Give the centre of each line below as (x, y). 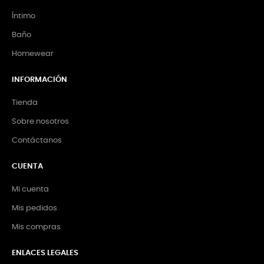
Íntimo (24, 16)
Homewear (33, 54)
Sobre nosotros (40, 121)
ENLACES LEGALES (45, 253)
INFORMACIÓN (39, 80)
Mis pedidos (34, 208)
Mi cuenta (30, 189)
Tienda (25, 103)
